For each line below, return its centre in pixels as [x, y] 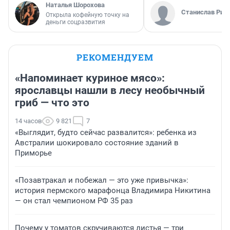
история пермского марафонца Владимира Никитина [113, 191]
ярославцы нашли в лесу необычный [110, 91]
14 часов [28, 121]
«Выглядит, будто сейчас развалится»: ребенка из [106, 133]
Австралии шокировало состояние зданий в [97, 143]
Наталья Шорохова [75, 5]
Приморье [33, 153]
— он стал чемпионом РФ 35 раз [74, 201]
